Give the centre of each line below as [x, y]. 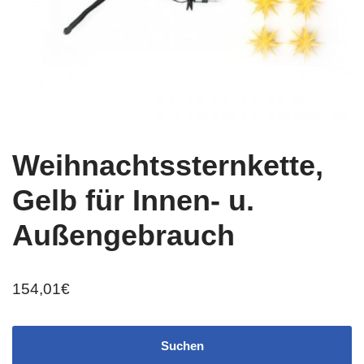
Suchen [182, 346]
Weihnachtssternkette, [168, 165]
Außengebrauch [123, 235]
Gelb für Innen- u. [133, 200]
